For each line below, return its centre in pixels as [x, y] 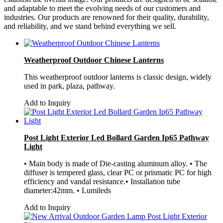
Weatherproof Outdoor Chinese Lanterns [94, 60]
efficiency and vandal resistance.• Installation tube [102, 181]
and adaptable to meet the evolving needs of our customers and [102, 8]
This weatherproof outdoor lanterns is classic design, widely [118, 77]
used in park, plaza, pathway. [69, 86]
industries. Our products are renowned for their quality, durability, [107, 17]
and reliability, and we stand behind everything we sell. [90, 26]
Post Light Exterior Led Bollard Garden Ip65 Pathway [116, 137]
